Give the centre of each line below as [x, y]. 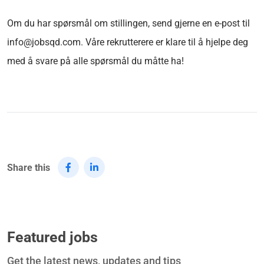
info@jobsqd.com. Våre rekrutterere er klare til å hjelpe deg [128, 42]
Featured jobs [52, 237]
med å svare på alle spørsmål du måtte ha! [95, 61]
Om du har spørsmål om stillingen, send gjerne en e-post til [128, 23]
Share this [29, 167]
